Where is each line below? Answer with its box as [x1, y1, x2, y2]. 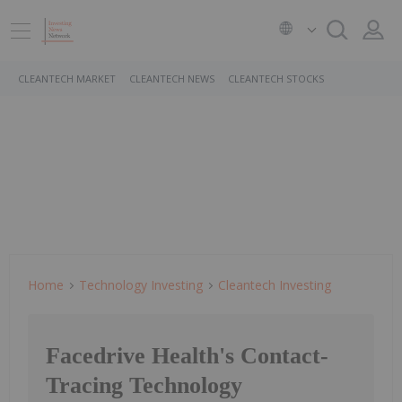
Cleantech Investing [218, 276, 331, 293]
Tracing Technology [46, 372, 242, 399]
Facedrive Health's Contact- [46, 343, 328, 370]
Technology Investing [79, 276, 203, 293]
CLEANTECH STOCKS [228, 72, 324, 85]
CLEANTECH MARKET [18, 72, 116, 85]
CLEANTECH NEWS [129, 72, 214, 85]
